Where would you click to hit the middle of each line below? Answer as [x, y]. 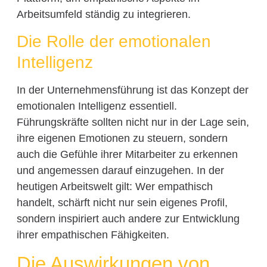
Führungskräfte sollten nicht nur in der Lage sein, [133, 122]
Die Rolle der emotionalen [114, 42]
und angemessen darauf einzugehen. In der [120, 171]
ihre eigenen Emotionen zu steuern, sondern [122, 139]
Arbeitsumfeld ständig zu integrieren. [103, 15]
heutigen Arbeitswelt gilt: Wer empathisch [114, 187]
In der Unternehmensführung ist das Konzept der [132, 90]
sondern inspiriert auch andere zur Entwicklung [128, 219]
